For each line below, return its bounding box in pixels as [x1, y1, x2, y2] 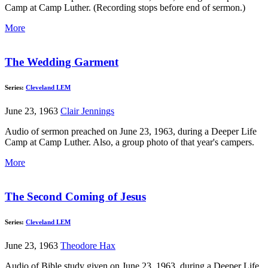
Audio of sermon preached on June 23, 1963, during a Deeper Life [5, 126, 257, 136]
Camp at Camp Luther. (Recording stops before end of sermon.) [5, 2, 245, 13]
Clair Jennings [60, 105, 114, 116]
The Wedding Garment [5, 55, 118, 68]
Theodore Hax [60, 240, 115, 251]
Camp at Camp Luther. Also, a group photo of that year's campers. [5, 136, 254, 147]
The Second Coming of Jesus [5, 190, 146, 203]
